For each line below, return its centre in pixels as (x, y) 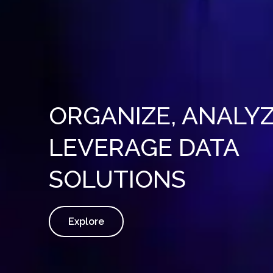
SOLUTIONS (117, 179)
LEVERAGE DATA (144, 147)
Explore (86, 222)
